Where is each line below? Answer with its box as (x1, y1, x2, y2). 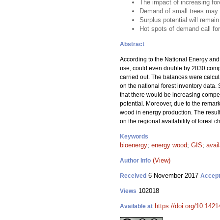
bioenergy (120, 141, 147, 149)
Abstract (120, 41, 144, 48)
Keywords (120, 133, 148, 140)
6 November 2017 (146, 172, 200, 179)
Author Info (120, 157, 151, 164)
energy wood (151, 141, 187, 149)
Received (120, 172, 146, 179)
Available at (120, 203, 153, 210)
